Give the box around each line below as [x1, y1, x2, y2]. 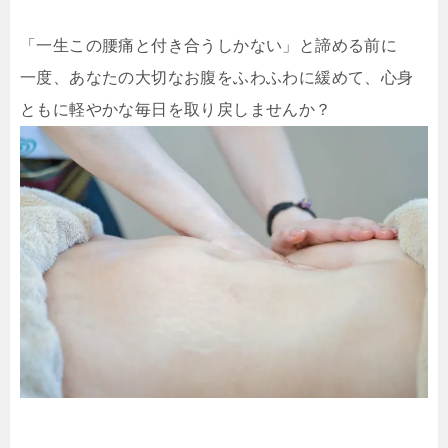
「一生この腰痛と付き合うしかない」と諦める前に [20, 37, 398, 54]
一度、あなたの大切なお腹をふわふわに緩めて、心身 [20, 69, 414, 86]
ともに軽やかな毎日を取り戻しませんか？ [20, 101, 332, 118]
